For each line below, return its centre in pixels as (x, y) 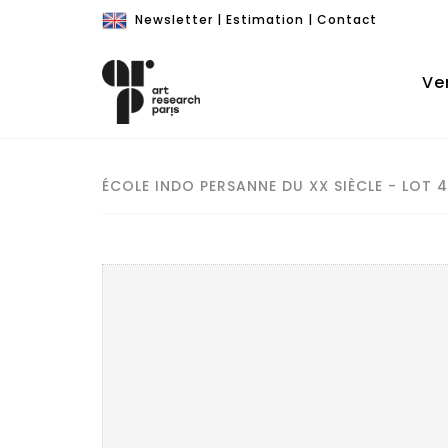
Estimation (265, 19)
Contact (347, 19)
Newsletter (174, 19)
